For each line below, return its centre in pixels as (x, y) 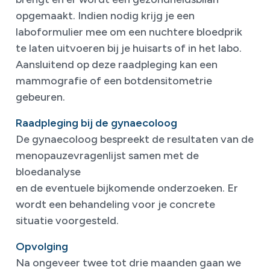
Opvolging (42, 247)
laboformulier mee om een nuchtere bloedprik (129, 32)
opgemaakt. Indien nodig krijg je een (105, 16)
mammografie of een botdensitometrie (114, 81)
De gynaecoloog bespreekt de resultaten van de (135, 140)
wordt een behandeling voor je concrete (115, 205)
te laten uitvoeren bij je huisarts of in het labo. (129, 49)
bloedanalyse (48, 172)
